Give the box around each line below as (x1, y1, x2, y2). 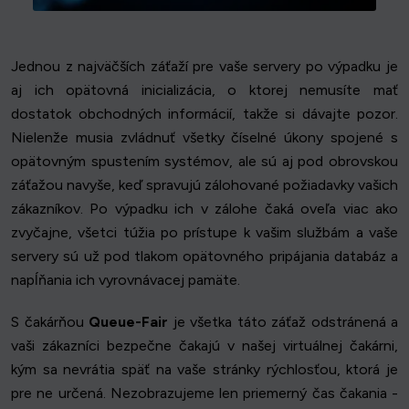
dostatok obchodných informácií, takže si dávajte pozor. (11, 104, 398, 122)
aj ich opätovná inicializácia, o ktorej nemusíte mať (11, 80, 398, 99)
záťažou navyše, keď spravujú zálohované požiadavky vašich (11, 175, 398, 194)
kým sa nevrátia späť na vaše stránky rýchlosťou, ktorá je (11, 360, 398, 378)
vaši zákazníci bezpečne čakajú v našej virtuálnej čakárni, (11, 336, 398, 354)
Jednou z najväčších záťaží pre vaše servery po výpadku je (11, 57, 398, 75)
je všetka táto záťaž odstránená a (168, 312, 398, 330)
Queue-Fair (89, 312, 168, 330)
